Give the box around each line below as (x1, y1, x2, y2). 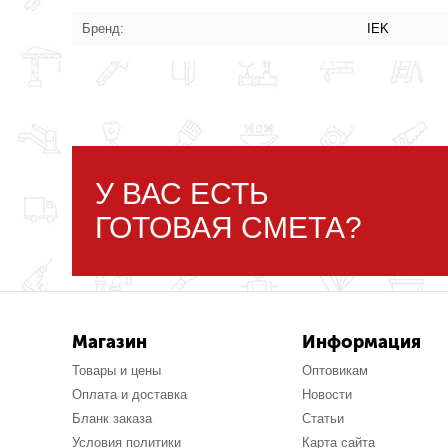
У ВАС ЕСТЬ (95, 177, 270, 210)
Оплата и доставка (72, 387, 188, 402)
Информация (301, 331, 421, 353)
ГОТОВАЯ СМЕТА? (95, 211, 363, 244)
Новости (301, 387, 352, 402)
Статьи (301, 411, 344, 426)
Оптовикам (301, 363, 368, 378)
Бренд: (82, 20, 125, 36)
